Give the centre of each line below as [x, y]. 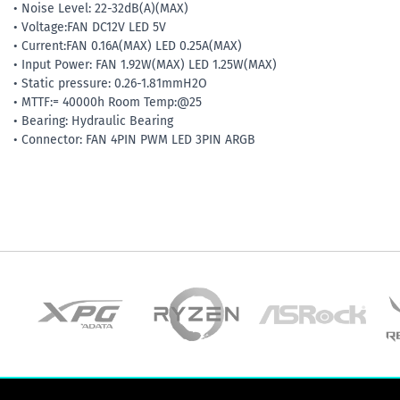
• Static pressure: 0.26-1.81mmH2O [110, 83]
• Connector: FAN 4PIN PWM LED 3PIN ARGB [134, 139]
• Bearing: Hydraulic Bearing [93, 121]
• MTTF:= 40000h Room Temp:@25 [108, 102]
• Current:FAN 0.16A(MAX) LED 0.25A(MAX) [128, 46]
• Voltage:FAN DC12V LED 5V [90, 27]
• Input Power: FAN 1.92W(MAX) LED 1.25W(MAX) [145, 64]
